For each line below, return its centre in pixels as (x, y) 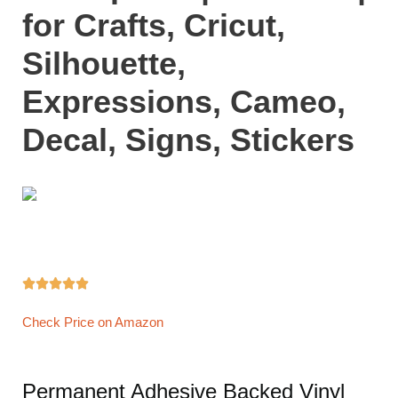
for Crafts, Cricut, (154, 25)
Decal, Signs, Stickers (193, 139)
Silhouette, (104, 63)
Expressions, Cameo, (184, 101)
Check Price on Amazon (93, 322)
